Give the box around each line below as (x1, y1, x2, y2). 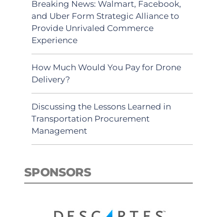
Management (31, 125, 87, 136)
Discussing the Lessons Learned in (31, 101, 171, 111)
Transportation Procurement (31, 113, 150, 124)
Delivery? (31, 74, 70, 84)
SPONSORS (24, 165, 92, 179)
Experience (31, 35, 77, 45)
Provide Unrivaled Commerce (31, 23, 154, 33)
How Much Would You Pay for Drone (31, 62, 181, 72)
